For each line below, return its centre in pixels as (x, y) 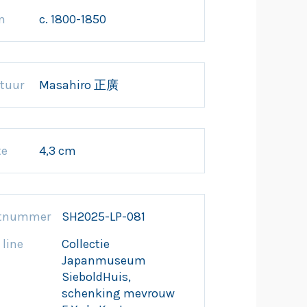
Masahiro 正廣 (79, 85)
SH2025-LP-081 (103, 217)
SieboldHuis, (96, 277)
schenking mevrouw (118, 293)
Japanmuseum (104, 260)
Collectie (86, 244)
